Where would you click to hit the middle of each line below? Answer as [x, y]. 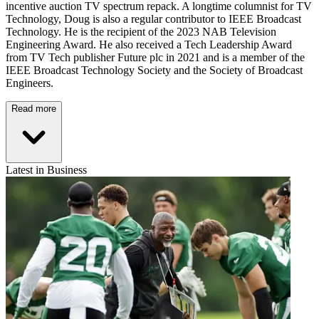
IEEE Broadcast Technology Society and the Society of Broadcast [154, 70]
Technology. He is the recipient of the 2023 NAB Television [141, 31]
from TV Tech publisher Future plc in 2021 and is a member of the [155, 57]
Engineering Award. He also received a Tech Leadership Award [149, 44]
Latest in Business [46, 169]
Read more [34, 108]
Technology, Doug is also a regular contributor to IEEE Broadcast [153, 19]
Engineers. [30, 83]
